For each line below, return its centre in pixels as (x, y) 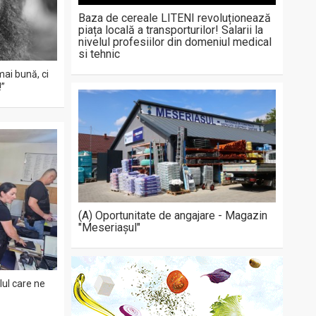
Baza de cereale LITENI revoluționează (175, 18)
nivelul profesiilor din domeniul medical (175, 42)
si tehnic (99, 54)
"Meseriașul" (109, 227)
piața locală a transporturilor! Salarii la (171, 30)
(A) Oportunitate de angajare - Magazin (173, 215)
